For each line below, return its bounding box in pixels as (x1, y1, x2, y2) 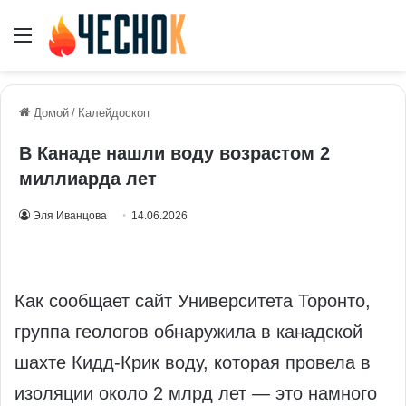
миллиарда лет (19, 169, 157, 189)
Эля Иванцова (33, 209, 107, 223)
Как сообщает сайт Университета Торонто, (14, 291, 371, 312)
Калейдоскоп (78, 106, 150, 121)
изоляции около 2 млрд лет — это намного (14, 383, 377, 404)
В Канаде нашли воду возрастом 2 (19, 143, 330, 164)
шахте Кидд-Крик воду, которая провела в (14, 353, 371, 373)
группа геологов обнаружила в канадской (14, 322, 362, 343)
